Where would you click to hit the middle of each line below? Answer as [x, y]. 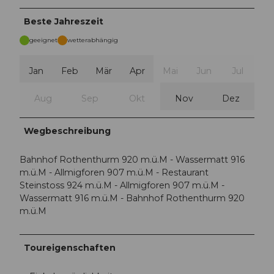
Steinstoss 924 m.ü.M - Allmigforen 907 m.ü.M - [122, 186]
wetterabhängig [93, 40]
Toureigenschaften [70, 247]
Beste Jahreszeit [64, 22]
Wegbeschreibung [68, 131]
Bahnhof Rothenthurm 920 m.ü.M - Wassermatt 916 [132, 160]
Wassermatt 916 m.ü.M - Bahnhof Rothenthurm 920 [132, 198]
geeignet [43, 40]
